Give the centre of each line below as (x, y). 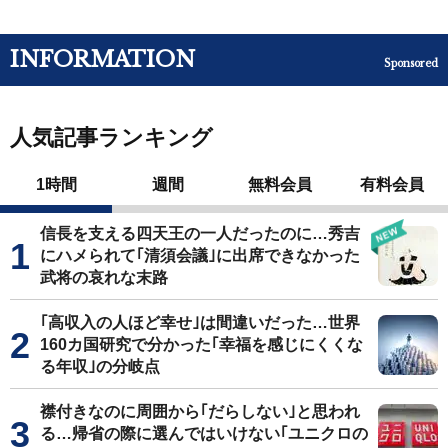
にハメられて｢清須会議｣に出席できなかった (200, 256)
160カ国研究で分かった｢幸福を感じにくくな (201, 345)
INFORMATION (102, 60)
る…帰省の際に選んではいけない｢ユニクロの (204, 434)
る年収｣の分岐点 (100, 367)
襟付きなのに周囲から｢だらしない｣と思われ (200, 412)
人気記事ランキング (111, 138)
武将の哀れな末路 (104, 278)
